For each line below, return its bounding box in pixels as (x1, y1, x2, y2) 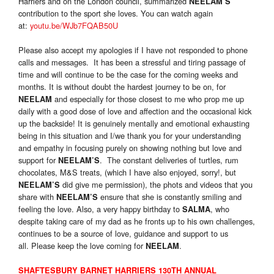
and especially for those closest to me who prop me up (52, 93, 244, 105)
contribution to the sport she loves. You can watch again (18, 7, 213, 20)
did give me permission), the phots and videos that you (60, 179, 253, 191)
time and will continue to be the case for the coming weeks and (18, 68, 238, 81)
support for (18, 154, 58, 166)
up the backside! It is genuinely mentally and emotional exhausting (18, 117, 250, 130)
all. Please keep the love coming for (18, 240, 146, 252)
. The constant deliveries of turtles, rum (100, 154, 239, 166)
